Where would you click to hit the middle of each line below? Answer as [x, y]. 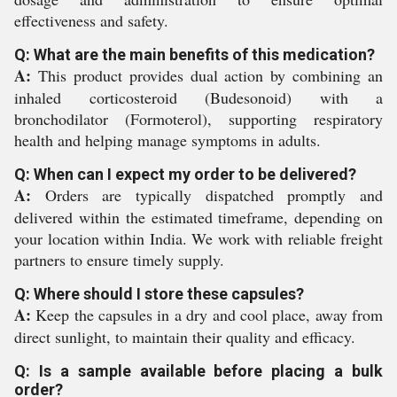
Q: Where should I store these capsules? [159, 294]
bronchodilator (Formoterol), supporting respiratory [198, 119]
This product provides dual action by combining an [207, 75]
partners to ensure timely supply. [119, 260]
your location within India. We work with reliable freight [198, 238]
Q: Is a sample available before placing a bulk [198, 371]
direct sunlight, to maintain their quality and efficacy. [185, 337]
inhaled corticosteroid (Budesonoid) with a [198, 97]
